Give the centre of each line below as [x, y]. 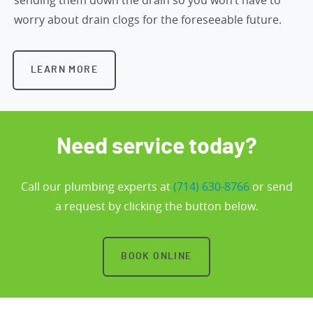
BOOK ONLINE [156, 256]
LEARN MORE [64, 70]
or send [271, 186]
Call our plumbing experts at [97, 186]
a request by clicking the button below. [156, 206]
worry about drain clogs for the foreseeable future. [148, 19]
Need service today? [156, 146]
